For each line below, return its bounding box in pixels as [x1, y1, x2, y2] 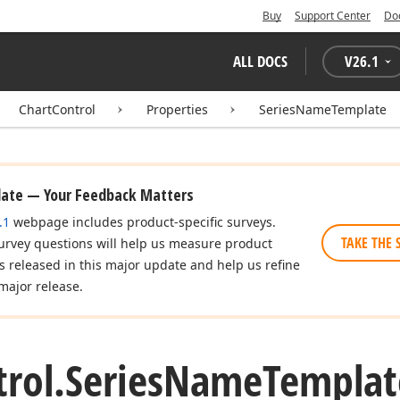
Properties [146, 101, 208, 118]
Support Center [295, 8, 371, 23]
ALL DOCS [233, 51, 287, 71]
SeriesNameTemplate [259, 101, 387, 118]
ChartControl [19, 101, 96, 118]
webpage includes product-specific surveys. [10, 213, 276, 230]
